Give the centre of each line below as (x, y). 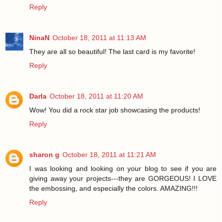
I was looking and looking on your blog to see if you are (123, 168)
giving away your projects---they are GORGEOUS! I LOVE (123, 178)
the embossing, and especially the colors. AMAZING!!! (113, 188)
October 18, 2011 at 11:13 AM (99, 37)
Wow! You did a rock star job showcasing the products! (115, 110)
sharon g (44, 154)
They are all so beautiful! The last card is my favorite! (112, 51)
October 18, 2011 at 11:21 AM (109, 154)
